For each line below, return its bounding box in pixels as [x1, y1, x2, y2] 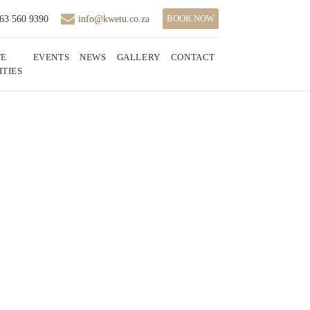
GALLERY [116, 52, 161, 62]
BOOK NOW [167, 13, 215, 24]
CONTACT [170, 52, 215, 62]
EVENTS [33, 52, 70, 62]
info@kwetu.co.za [78, 13, 149, 24]
